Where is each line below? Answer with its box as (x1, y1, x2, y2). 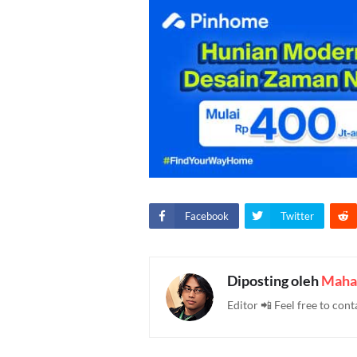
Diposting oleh (227, 271, 321, 289)
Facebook (185, 209, 229, 222)
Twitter (280, 209, 314, 222)
